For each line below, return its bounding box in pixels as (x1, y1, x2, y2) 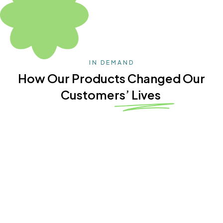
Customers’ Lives (60, 87, 163, 103)
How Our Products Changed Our (18, 71, 205, 86)
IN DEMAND (89, 59, 134, 67)
